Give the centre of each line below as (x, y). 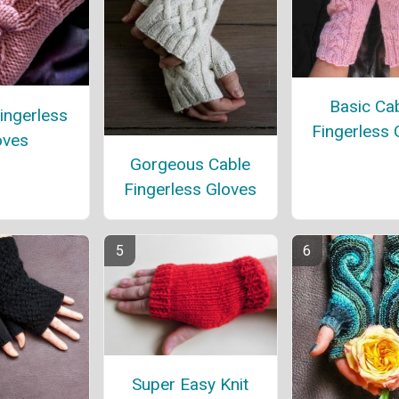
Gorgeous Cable (191, 165)
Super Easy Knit (191, 384)
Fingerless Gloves (191, 190)
